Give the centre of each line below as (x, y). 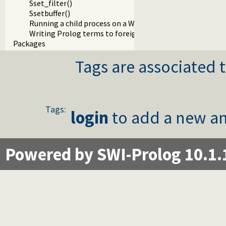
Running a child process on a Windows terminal (110, 23)
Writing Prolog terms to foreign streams (100, 34)
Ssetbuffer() (50, 13)
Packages (29, 44)
